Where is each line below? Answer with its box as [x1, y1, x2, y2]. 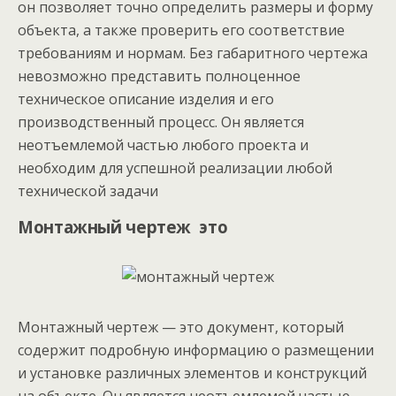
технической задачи [18, 181, 158, 201]
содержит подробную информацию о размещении [18, 340, 374, 360]
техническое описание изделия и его [18, 89, 274, 109]
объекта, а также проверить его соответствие [18, 20, 345, 40]
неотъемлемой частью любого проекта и [18, 135, 308, 155]
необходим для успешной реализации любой [18, 158, 332, 178]
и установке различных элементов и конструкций [18, 363, 367, 383]
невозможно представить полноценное [18, 66, 301, 86]
